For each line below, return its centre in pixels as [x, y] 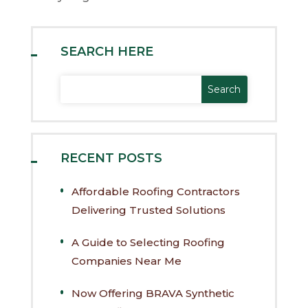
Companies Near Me [127, 261]
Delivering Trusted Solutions [148, 210]
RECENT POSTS [111, 158]
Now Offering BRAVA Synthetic [153, 293]
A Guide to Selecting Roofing [148, 242]
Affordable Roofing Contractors [155, 191]
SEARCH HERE [107, 51]
